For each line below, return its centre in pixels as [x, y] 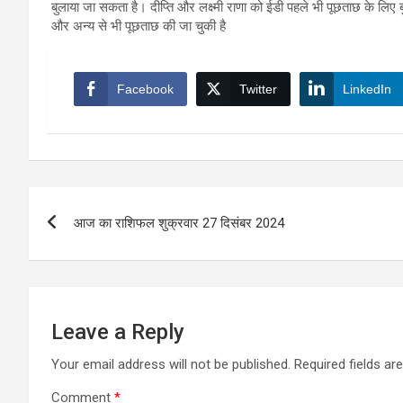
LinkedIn [367, 89]
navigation [95, 241]
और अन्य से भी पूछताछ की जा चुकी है [139, 26]
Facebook [145, 89]
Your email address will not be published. [171, 364]
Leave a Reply [118, 331]
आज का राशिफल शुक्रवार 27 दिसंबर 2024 [179, 223]
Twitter [258, 89]
